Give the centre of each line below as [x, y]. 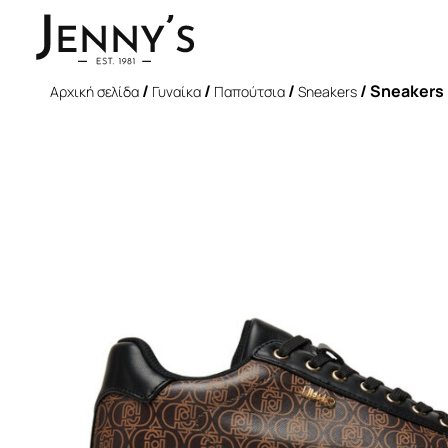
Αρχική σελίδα [94, 91]
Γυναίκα [176, 91]
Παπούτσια [249, 91]
